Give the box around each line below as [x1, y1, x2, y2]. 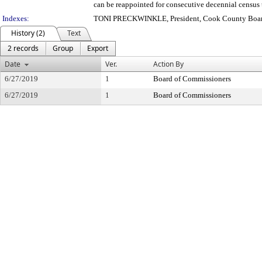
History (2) [11, 28, 45, 38]
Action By [153, 59, 184, 69]
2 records [8, 43, 39, 53]
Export [87, 43, 108, 53]
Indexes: [2, 14, 29, 23]
